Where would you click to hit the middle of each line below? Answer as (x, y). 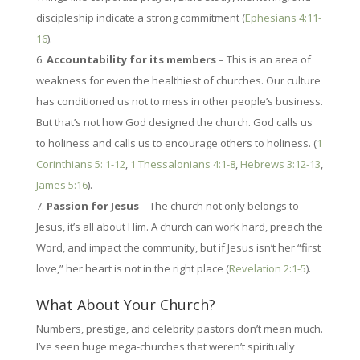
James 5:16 (61, 185)
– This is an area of (263, 59)
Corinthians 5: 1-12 (80, 164)
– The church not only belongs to (219, 206)
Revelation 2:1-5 (267, 268)
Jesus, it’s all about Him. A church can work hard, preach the (179, 227)
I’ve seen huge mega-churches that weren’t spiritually (165, 346)
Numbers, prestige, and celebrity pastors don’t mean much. (179, 329)
